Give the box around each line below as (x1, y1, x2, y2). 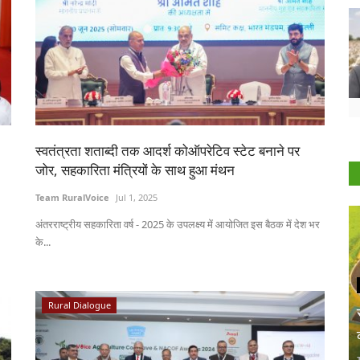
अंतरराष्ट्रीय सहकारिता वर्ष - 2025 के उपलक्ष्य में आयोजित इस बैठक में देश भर (35, 217, 320, 232)
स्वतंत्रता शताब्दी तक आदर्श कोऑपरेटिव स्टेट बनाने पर (35, 141, 300, 161)
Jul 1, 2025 (116, 191, 157, 204)
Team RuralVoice (35, 191, 109, 204)
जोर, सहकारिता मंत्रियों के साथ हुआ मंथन (35, 161, 235, 180)
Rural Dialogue (47, 299, 111, 312)
